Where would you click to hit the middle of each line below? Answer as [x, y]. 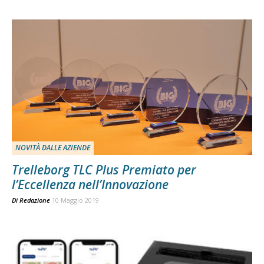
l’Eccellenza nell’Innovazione [90, 185]
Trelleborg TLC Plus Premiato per [104, 170]
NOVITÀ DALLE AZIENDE [53, 148]
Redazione [35, 200]
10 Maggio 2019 [75, 200]
